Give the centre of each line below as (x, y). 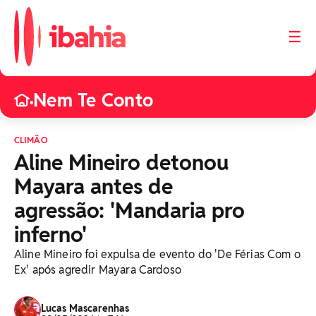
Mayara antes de (93, 187)
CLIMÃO (31, 140)
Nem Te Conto (93, 100)
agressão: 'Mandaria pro (129, 211)
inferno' (50, 235)
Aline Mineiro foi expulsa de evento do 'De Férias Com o (157, 254)
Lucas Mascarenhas (85, 308)
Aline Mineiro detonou (122, 163)
